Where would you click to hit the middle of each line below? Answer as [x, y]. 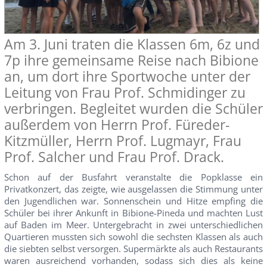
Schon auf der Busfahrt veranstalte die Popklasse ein [133, 177]
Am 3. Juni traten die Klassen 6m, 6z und [132, 45]
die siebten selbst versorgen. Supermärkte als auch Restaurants [133, 249]
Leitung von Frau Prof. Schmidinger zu [125, 93]
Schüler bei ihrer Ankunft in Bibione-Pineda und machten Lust [133, 213]
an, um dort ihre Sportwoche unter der [127, 77]
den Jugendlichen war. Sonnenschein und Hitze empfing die [133, 201]
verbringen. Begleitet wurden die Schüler [133, 109]
